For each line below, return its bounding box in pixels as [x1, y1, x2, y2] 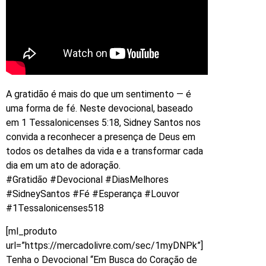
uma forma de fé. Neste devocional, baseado [6, 103, 193, 115]
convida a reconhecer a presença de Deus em [6, 131, 195, 143]
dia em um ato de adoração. [6, 160, 121, 172]
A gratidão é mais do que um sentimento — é [6, 88, 191, 100]
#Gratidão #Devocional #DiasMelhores [6, 174, 169, 186]
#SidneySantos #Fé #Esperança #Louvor [6, 188, 179, 200]
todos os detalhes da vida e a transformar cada [6, 145, 203, 157]
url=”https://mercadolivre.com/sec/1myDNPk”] [6, 239, 203, 251]
